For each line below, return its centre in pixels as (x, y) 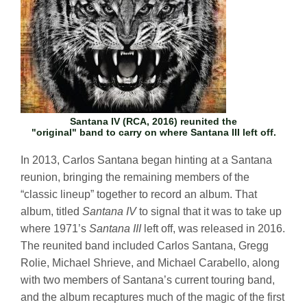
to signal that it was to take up (210, 211)
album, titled (51, 211)
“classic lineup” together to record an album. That (139, 194)
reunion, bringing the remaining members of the (135, 177)
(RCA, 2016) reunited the (179, 121)
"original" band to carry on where (111, 132)
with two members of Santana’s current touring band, (148, 280)
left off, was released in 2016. (214, 228)
